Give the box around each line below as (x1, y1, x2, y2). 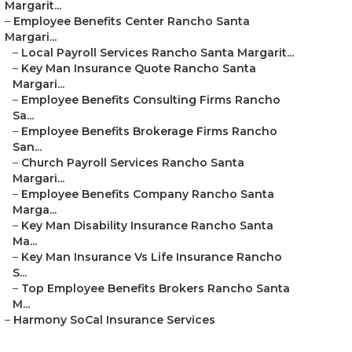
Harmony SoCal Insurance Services (13, 313, 215, 327)
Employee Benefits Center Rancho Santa (13, 14, 250, 28)
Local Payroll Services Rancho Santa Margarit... (21, 46, 294, 60)
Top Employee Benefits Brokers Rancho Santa (21, 281, 290, 295)
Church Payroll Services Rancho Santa (21, 156, 244, 170)
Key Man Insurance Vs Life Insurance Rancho (21, 250, 282, 264)
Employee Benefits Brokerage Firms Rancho (21, 124, 277, 138)
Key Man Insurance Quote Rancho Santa (21, 61, 256, 75)
